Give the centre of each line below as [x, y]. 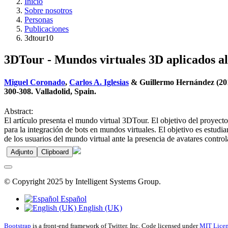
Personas [39, 20]
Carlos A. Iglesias [99, 82]
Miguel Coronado [35, 82]
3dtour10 [39, 38]
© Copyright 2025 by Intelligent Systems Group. [82, 181]
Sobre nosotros [48, 11]
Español [73, 198]
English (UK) [99, 208]
